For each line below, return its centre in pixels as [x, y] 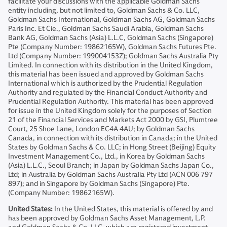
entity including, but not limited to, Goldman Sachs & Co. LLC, [104, 10]
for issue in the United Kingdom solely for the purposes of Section [110, 111]
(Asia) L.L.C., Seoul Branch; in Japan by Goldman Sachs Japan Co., [111, 165]
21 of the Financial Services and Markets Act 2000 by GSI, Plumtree [113, 120]
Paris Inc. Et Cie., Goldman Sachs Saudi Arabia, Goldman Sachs [106, 29]
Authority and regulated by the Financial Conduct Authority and [108, 92]
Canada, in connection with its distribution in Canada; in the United [113, 138]
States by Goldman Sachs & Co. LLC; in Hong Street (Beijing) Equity [112, 147]
